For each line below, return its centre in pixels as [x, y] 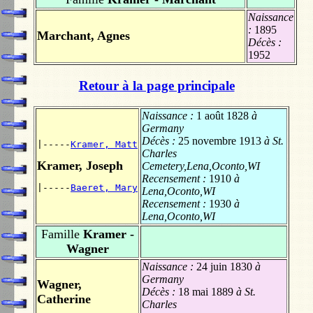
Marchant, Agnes [83, 35]
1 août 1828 [223, 116]
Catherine [64, 299]
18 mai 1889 [206, 292]
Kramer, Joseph [80, 166]
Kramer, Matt [104, 145]
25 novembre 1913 [220, 141]
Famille [60, 234]
